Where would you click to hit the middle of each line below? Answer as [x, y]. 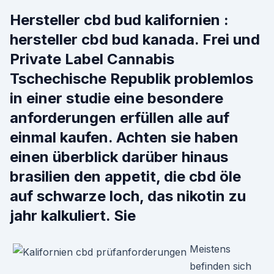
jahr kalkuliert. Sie [73, 216]
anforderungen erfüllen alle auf [120, 118]
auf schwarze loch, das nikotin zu [128, 196]
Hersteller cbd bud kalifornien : [119, 20]
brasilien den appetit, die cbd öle [125, 176]
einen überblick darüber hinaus [119, 157]
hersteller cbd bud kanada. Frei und [135, 39]
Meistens [210, 249]
